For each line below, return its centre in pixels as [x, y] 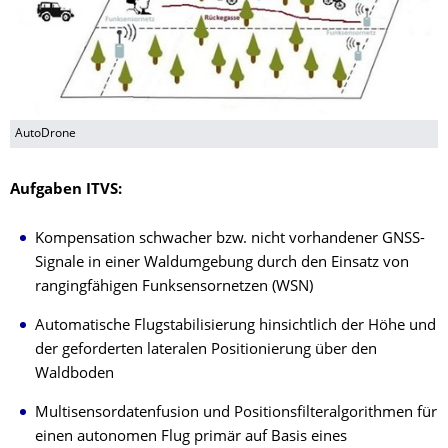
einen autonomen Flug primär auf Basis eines [191, 437]
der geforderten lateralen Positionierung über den [206, 350]
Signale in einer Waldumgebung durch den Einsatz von [222, 263]
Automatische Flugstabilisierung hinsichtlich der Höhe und [235, 326]
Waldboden [74, 374]
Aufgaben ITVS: [66, 190]
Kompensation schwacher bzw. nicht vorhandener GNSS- [230, 239]
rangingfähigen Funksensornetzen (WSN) [174, 287]
